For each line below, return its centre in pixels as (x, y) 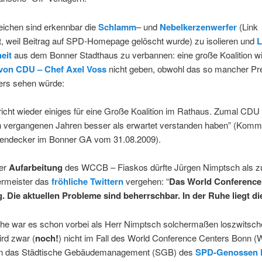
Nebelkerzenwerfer (199, 27)
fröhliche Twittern (87, 182)
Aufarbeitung (35, 168)
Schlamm (117, 27)
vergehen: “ (146, 181)
